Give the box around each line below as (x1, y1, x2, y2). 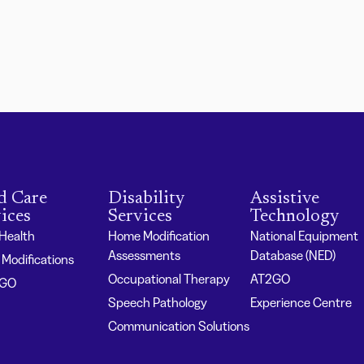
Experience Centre (249, 294, 352, 311)
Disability (108, 190, 186, 209)
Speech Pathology (108, 294, 208, 311)
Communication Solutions (108, 318, 250, 335)
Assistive (249, 190, 319, 209)
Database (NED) (249, 247, 336, 264)
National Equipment (249, 227, 358, 245)
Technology (249, 208, 340, 227)
